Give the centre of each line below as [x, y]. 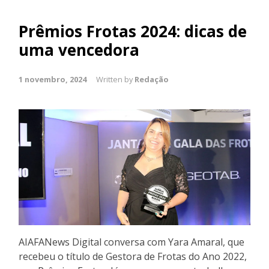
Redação [152, 79]
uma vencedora [79, 50]
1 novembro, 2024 [53, 79]
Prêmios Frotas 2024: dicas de [133, 31]
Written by [115, 79]
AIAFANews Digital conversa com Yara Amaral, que [131, 242]
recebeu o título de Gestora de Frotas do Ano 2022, [133, 256]
